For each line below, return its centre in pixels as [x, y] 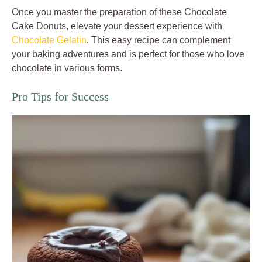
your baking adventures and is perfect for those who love [128, 54]
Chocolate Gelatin [49, 40]
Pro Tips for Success [60, 97]
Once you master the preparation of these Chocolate [119, 12]
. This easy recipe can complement [158, 40]
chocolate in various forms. [67, 68]
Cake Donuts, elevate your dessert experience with [117, 26]
